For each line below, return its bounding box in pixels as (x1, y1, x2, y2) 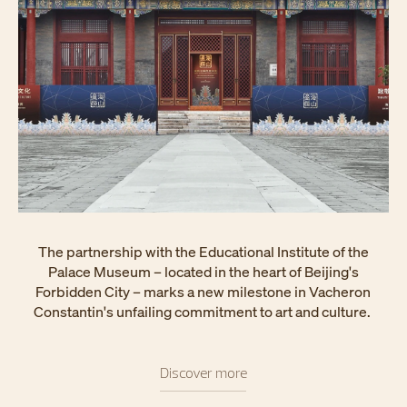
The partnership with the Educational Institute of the (37, 241, 369, 262)
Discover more (159, 362, 247, 382)
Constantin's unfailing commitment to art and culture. (33, 301, 373, 322)
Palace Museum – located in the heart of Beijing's (47, 261, 359, 282)
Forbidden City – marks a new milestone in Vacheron (35, 281, 372, 302)
